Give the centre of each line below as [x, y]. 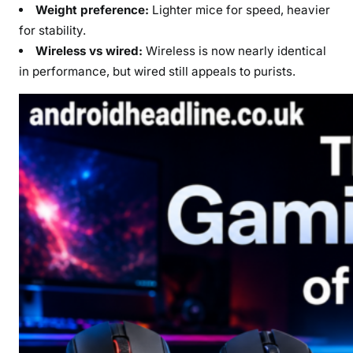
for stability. [52, 30]
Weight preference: [93, 9]
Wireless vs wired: [89, 50]
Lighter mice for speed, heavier [240, 9]
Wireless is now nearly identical [235, 50]
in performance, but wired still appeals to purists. [157, 71]
